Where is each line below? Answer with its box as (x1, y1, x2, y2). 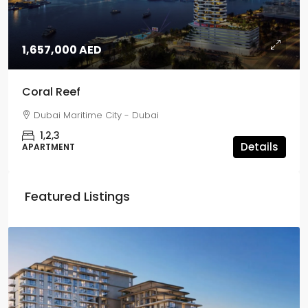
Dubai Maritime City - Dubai (34, 109, 159, 122)
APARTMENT (22, 141, 75, 153)
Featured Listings (25, 188, 130, 205)
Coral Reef (22, 84, 80, 100)
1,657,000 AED (22, 42, 102, 58)
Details (241, 140, 278, 154)
